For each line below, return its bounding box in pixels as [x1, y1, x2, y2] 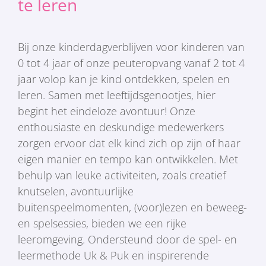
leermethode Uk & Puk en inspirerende [17, 248, 209, 262]
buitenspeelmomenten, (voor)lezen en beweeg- [17, 199, 247, 214]
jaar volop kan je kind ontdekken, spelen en [17, 71, 230, 86]
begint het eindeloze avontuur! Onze [17, 103, 195, 118]
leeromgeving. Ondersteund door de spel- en [17, 232, 237, 246]
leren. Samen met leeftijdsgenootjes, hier [17, 87, 216, 102]
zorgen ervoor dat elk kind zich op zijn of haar [17, 135, 240, 150]
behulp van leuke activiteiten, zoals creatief [17, 167, 226, 182]
